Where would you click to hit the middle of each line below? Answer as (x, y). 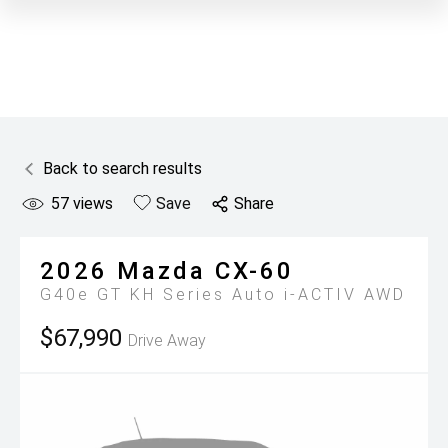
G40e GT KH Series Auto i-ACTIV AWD (223, 294)
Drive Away (167, 340)
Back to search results (122, 168)
